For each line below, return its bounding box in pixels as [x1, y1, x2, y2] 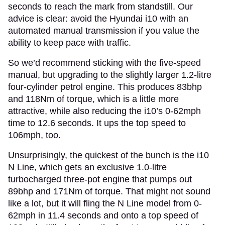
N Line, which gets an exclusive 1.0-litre [8, 162, 167, 172]
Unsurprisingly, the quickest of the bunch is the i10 [8, 150, 209, 160]
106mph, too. [8, 130, 61, 140]
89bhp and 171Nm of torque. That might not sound [8, 186, 210, 196]
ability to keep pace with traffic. [8, 37, 134, 48]
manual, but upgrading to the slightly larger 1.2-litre [8, 69, 211, 80]
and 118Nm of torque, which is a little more [8, 93, 179, 104]
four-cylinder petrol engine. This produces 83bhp [8, 81, 202, 92]
